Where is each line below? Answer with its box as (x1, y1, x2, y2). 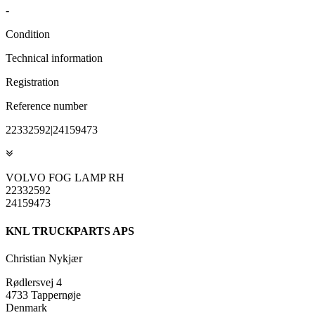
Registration (6, 76, 59, 89)
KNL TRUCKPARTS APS (6, 224, 134, 237)
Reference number (6, 100, 87, 112)
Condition (6, 28, 50, 41)
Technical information (6, 52, 103, 65)
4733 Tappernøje (6, 288, 81, 301)
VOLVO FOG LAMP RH (6, 172, 124, 184)
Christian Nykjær (6, 252, 82, 264)
